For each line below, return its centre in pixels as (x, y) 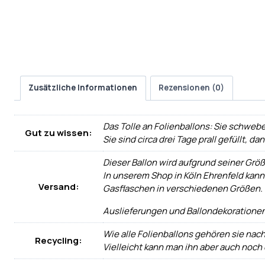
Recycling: (59, 241)
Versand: (59, 187)
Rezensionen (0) (191, 88)
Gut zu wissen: (59, 133)
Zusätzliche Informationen (83, 88)
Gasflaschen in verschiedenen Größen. (183, 189)
